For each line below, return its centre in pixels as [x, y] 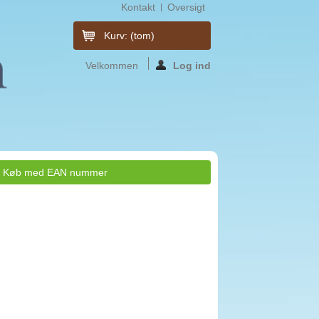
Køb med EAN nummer [56, 172]
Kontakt [138, 7]
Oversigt [186, 7]
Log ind [192, 66]
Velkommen [113, 66]
